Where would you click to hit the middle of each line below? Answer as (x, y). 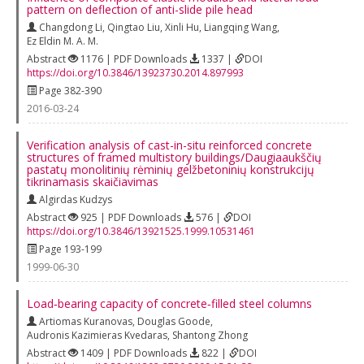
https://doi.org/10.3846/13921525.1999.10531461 (141, 231)
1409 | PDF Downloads (134, 353)
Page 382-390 (69, 90)
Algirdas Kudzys (76, 199)
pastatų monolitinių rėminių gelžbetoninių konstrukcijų (171, 169)
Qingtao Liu (134, 27)
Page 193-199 (69, 249)
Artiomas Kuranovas (86, 321)
